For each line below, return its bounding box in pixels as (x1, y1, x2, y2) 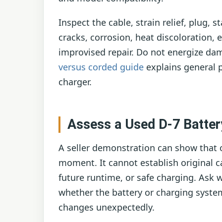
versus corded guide (58, 61, 144, 73)
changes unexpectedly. (58, 201, 155, 214)
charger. (58, 76, 92, 88)
